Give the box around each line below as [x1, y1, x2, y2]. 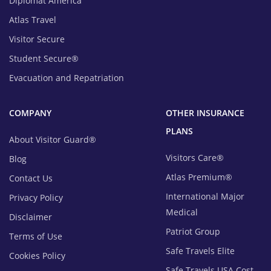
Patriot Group [166, 225, 221, 237]
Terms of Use [9, 230, 62, 242]
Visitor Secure [9, 33, 65, 45]
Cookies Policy [9, 249, 65, 261]
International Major [166, 190, 245, 202]
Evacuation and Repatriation [9, 71, 124, 83]
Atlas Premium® [166, 171, 233, 183]
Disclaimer [9, 211, 52, 223]
